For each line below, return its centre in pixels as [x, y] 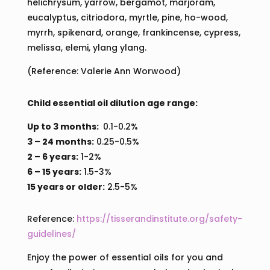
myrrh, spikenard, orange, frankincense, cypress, [133, 33]
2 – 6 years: [52, 157]
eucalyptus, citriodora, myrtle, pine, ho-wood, [127, 18]
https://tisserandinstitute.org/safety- [159, 219]
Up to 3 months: [64, 127]
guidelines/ [51, 234]
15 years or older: [66, 187]
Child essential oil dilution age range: [112, 103]
